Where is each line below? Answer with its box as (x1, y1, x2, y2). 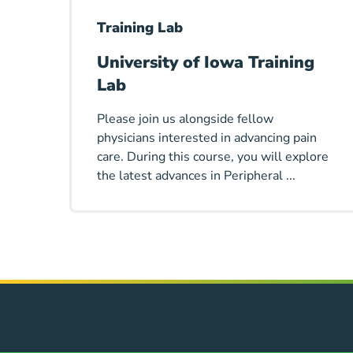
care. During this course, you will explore (97, 148, 329, 166)
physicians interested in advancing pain (97, 129, 317, 147)
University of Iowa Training (97, 51, 314, 74)
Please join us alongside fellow (97, 110, 273, 128)
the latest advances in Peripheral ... (97, 167, 295, 185)
